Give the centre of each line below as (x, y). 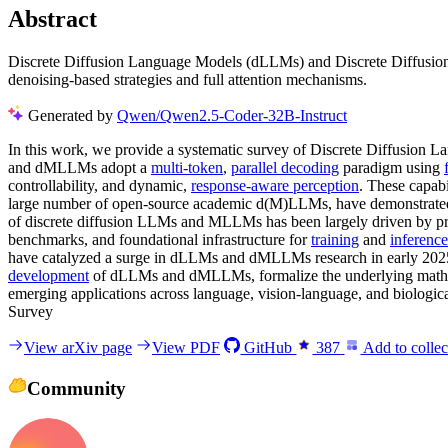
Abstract (52, 19)
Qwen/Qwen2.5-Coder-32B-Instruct (232, 115)
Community (76, 388)
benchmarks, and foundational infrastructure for (159, 239)
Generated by (72, 115)
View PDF (186, 347)
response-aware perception (275, 185)
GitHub (268, 347)
